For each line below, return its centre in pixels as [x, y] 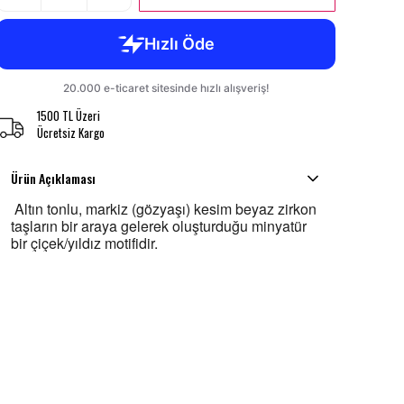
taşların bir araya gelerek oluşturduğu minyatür [159, 226]
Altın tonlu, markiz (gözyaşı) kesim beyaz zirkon [164, 209]
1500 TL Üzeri [69, 116]
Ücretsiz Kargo [71, 133]
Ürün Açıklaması [53, 179]
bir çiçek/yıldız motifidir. [84, 243]
